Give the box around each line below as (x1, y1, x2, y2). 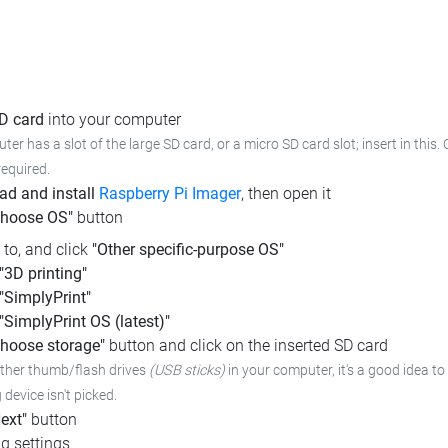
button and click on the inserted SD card (105, 336, 388, 356)
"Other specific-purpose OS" (92, 240, 284, 260)
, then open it (241, 184, 331, 204)
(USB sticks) (149, 362, 225, 380)
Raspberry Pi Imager (99, 184, 241, 204)
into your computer (44, 110, 181, 130)
